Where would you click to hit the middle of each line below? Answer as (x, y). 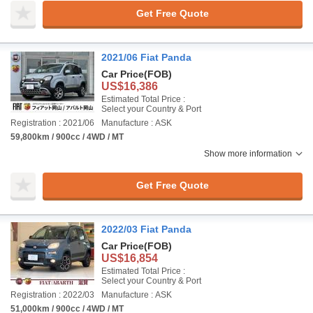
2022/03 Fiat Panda (146, 229)
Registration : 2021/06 (52, 123)
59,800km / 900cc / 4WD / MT (67, 137)
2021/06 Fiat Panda (146, 57)
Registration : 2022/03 (52, 295)
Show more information (248, 154)
